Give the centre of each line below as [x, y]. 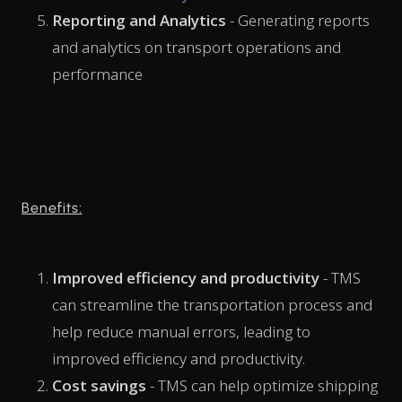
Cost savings [99, 385]
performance [97, 74]
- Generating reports [300, 20]
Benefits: [52, 207]
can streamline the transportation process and [212, 304]
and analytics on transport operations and [197, 47]
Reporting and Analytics [141, 20]
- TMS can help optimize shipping [262, 385]
